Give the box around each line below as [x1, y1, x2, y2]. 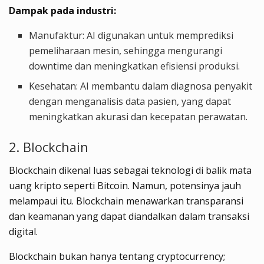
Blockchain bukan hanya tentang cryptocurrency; [9, 249, 225, 263]
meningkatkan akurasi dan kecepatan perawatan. [29, 110, 248, 124]
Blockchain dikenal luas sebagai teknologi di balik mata [9, 163, 252, 177]
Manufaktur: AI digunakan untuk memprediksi [29, 29, 234, 42]
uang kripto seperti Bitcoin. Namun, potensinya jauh [9, 179, 241, 192]
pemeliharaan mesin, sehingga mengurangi [29, 44, 223, 58]
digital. [9, 225, 38, 238]
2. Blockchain [9, 138, 88, 156]
